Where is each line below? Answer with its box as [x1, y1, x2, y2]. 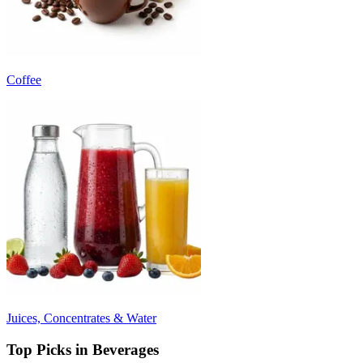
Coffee [6, 72, 41, 87]
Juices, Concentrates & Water [6, 310, 156, 325]
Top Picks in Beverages [6, 340, 159, 358]
